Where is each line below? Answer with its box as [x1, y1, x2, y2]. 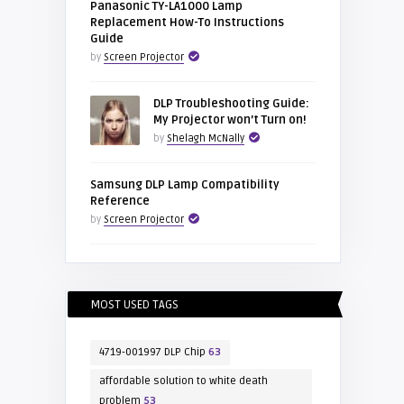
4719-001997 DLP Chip [98, 345, 206, 359]
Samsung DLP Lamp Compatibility [89, 178, 280, 192]
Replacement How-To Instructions [89, 15, 284, 30]
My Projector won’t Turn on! [152, 113, 307, 127]
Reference [89, 194, 150, 208]
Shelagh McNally [166, 133, 244, 144]
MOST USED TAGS [89, 298, 179, 312]
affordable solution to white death [98, 374, 268, 388]
